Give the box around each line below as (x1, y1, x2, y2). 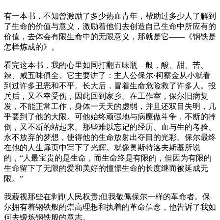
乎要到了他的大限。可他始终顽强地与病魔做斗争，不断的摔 (4, 112, 216, 121)
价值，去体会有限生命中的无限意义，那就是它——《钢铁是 (4, 32, 216, 41)
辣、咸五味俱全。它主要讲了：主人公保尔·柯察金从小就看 (4, 71, 211, 80)
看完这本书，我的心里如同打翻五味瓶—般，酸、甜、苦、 (4, 61, 208, 70)
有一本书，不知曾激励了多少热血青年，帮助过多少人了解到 (4, 12, 216, 21)
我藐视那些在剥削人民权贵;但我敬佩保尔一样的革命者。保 (4, 192, 210, 201)
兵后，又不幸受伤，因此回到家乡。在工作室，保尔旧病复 (4, 92, 208, 101)
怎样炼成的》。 (4, 43, 59, 52)
